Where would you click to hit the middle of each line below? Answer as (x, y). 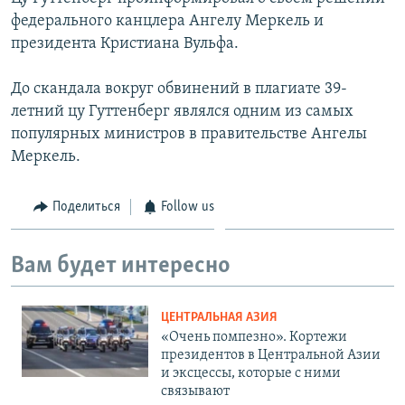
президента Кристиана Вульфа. (125, 43)
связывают (195, 391)
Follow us (188, 207)
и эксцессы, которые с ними (251, 373)
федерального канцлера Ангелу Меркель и (167, 21)
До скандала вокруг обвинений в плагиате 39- (179, 89)
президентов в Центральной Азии (271, 355)
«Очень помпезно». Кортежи (254, 337)
